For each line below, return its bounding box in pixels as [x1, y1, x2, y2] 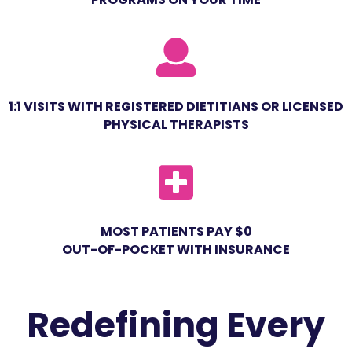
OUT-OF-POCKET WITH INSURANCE [62, 240, 290, 259]
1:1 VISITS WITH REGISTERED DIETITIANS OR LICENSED [9, 97, 343, 116]
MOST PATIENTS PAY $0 [100, 222, 252, 241]
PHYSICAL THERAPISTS [103, 115, 249, 134]
